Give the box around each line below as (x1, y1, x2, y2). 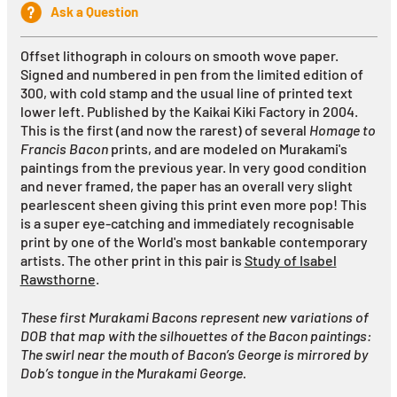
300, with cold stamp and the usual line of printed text (19, 84, 353, 102)
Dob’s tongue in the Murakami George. (19, 364, 246, 382)
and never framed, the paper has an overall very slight (19, 177, 353, 195)
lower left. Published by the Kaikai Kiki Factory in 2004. (19, 103, 358, 121)
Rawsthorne (19, 270, 96, 288)
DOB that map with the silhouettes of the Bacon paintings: (19, 327, 371, 345)
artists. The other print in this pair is (19, 252, 245, 269)
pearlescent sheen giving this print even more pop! (19, 196, 338, 214)
